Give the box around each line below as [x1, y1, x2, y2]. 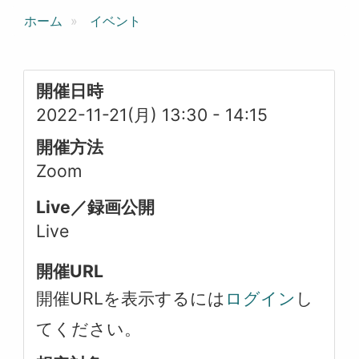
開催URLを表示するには [36, 288, 226, 309]
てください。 [36, 318, 142, 339]
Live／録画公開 [36, 196, 155, 217]
